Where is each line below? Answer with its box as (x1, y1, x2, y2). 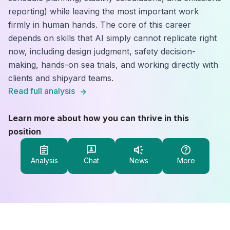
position (8, 126, 41, 137)
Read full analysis (8, 86, 75, 96)
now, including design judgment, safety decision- (8, 46, 196, 56)
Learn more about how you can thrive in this (8, 113, 189, 123)
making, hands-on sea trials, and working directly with (8, 60, 218, 70)
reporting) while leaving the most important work (8, 6, 199, 16)
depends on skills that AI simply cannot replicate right (8, 33, 217, 43)
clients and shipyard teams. (8, 73, 113, 83)
